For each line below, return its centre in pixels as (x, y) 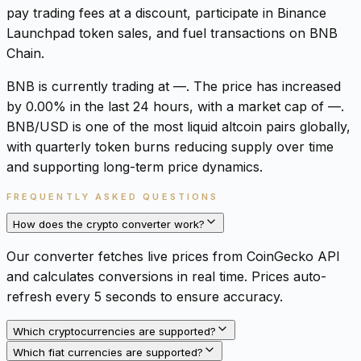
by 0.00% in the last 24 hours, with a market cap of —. (175, 106)
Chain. (25, 53)
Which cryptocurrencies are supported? (114, 331)
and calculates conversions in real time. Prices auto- (166, 276)
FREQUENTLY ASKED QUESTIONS (113, 196)
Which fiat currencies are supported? (108, 352)
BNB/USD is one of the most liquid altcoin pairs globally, (178, 126)
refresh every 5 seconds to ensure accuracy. (145, 296)
